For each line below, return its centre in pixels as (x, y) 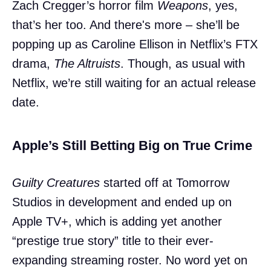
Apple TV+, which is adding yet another (117, 222)
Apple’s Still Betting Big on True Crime (132, 146)
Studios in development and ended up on (122, 202)
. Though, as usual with (183, 64)
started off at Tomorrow (165, 183)
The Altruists (87, 64)
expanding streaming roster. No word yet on (130, 260)
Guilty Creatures (56, 183)
